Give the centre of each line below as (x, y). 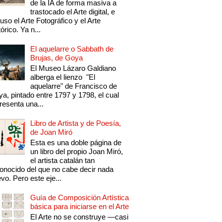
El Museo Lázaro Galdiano (73, 68)
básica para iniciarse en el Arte (80, 207)
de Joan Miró (52, 132)
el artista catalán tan (63, 161)
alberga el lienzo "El (63, 77)
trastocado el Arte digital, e (73, 12)
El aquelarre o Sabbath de (72, 49)
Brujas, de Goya (57, 58)
